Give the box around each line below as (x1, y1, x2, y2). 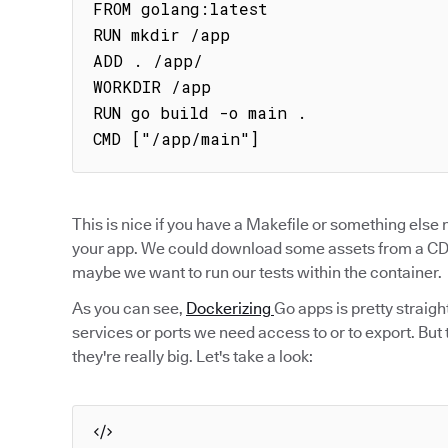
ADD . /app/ (93, 50, 203, 71)
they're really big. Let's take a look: (72, 347, 313, 366)
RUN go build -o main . (93, 102, 307, 123)
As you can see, (72, 299, 186, 318)
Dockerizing (186, 299, 274, 318)
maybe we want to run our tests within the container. (72, 263, 442, 282)
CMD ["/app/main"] (93, 128, 259, 149)
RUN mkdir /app (93, 24, 230, 45)
